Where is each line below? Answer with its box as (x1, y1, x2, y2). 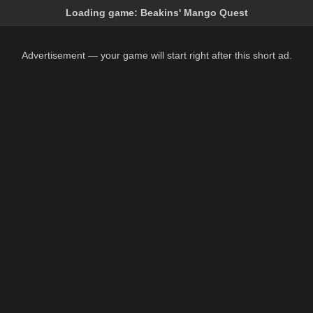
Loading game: (65, 7, 140, 18)
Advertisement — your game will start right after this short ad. (21, 50, 292, 61)
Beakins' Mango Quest (140, 7, 248, 18)
